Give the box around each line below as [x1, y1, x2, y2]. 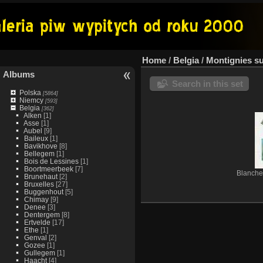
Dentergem [23, 211, 60, 218]
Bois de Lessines [23, 157, 79, 165]
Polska [19, 89, 41, 96]
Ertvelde [23, 218, 50, 226]
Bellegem [23, 150, 55, 157]
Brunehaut [23, 173, 58, 180]
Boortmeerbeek [23, 165, 73, 173]
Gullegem [23, 249, 55, 257]
